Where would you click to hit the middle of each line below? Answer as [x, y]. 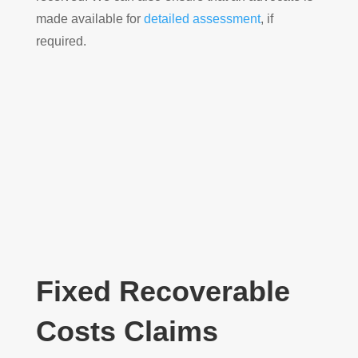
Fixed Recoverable [163, 292]
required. [61, 42]
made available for [89, 19]
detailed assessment [202, 19]
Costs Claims [127, 332]
